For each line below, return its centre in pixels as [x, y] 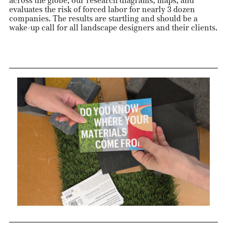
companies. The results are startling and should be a [103, 18]
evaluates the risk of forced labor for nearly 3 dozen [102, 9]
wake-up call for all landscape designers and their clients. [113, 27]
